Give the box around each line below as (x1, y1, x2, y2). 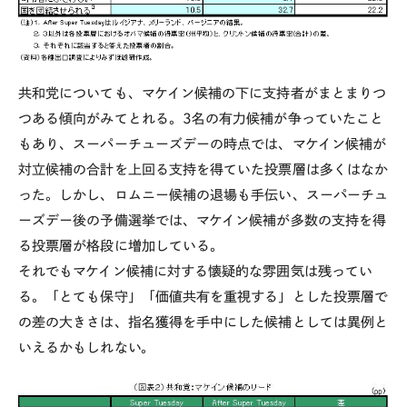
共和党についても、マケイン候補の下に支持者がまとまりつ (18, 85, 387, 100)
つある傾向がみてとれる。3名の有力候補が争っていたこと (18, 111, 384, 125)
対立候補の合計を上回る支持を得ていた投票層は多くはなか (18, 162, 389, 176)
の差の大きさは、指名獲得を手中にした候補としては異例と (18, 314, 389, 329)
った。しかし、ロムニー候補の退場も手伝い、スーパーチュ (18, 187, 389, 202)
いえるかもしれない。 (18, 340, 154, 354)
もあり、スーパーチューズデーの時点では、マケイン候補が (18, 136, 387, 151)
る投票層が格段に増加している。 (18, 238, 224, 253)
